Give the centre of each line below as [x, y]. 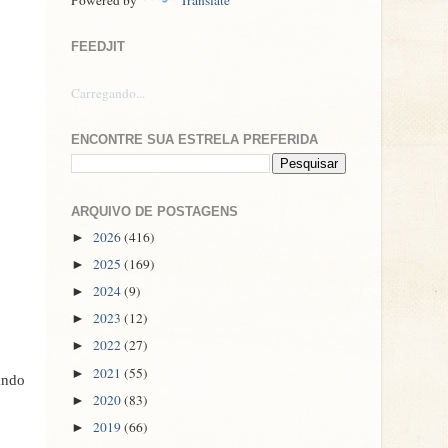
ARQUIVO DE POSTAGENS [154, 211]
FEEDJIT [98, 46]
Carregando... [108, 92]
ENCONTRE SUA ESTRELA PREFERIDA [194, 139]
